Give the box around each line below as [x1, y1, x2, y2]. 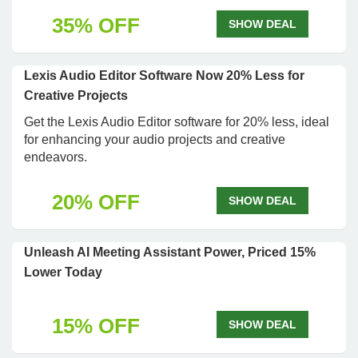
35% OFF [51, 14, 140, 38]
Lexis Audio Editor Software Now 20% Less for [24, 69, 304, 82]
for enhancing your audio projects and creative [24, 133, 285, 146]
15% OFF [51, 314, 140, 338]
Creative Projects [24, 89, 128, 102]
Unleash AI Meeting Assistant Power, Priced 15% [24, 245, 316, 259]
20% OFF [51, 190, 140, 214]
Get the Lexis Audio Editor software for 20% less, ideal [24, 115, 329, 129]
